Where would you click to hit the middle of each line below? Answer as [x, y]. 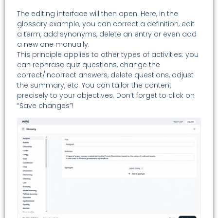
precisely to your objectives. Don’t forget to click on [106, 95]
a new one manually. [53, 44]
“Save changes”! [45, 105]
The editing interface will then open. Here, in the [98, 13]
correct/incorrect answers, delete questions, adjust [105, 75]
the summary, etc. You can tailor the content [94, 85]
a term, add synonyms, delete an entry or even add [107, 34]
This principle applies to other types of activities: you [108, 54]
